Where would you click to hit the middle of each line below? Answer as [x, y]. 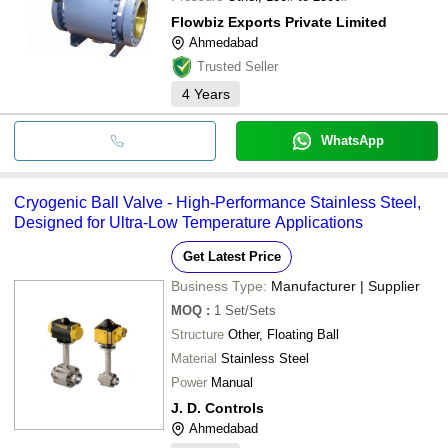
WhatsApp [352, 140]
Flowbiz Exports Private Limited [279, 21]
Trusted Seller [237, 66]
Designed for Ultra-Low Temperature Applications [188, 222]
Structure [197, 334]
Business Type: [219, 285]
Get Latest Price [231, 256]
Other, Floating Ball [283, 334]
